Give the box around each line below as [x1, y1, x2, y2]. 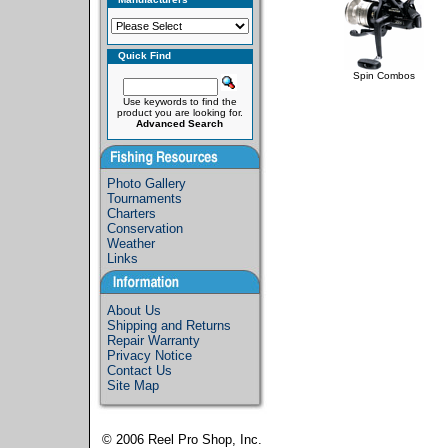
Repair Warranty [107, 333, 200, 348]
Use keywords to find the [122, 96, 237, 107]
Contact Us [107, 363, 172, 378]
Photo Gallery [107, 176, 186, 191]
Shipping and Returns [107, 318, 231, 333]
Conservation [107, 221, 183, 236]
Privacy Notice [107, 348, 192, 363]
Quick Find [117, 50, 171, 61]
